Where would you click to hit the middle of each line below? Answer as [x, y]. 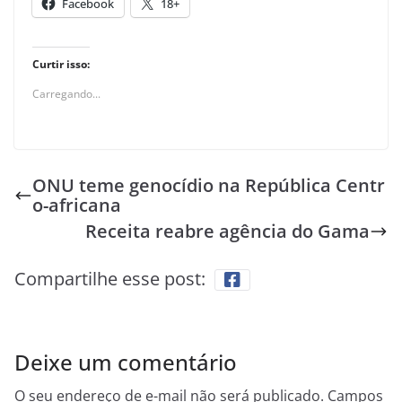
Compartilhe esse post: [110, 279]
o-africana [77, 205]
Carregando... [66, 94]
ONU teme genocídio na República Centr [209, 186]
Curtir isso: [61, 65]
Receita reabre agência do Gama [227, 232]
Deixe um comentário [126, 363]
